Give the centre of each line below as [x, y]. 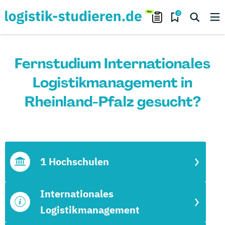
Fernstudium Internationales [113, 64]
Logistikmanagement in [113, 83]
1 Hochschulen [75, 161]
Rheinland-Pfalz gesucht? [113, 102]
